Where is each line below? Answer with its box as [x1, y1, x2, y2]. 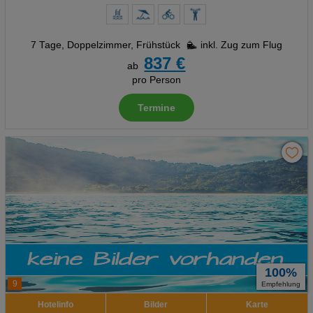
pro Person [131, 75, 181, 85]
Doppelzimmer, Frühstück [66, 40, 180, 50]
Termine [137, 103, 175, 113]
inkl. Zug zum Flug [200, 40, 282, 50]
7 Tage [30, 40, 61, 50]
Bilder [144, 300, 168, 310]
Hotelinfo [37, 300, 73, 310]
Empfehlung [261, 280, 301, 288]
